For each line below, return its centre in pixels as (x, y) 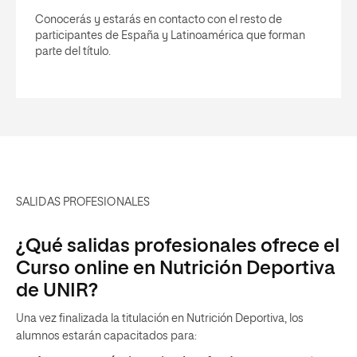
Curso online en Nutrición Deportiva (176, 269)
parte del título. (73, 52)
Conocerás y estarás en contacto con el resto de (159, 20)
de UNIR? (57, 291)
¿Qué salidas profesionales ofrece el (178, 246)
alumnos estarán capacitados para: (109, 336)
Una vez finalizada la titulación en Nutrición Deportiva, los (160, 319)
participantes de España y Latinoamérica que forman (170, 36)
